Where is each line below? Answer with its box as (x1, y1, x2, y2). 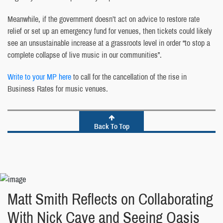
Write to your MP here (7, 71, 71, 82)
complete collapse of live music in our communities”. (7, 49, 162, 60)
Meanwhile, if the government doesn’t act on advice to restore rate (7, 13, 200, 24)
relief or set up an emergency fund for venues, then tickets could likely (7, 25, 212, 36)
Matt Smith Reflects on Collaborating (7, 189, 213, 210)
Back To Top (94, 120, 129, 131)
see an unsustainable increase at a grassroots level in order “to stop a (7, 37, 210, 48)
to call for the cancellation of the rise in (71, 71, 187, 82)
